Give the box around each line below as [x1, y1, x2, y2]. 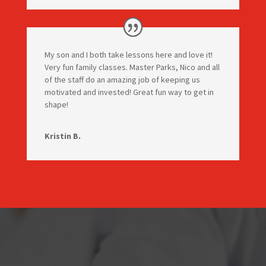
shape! [44, 99, 68, 110]
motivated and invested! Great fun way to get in [44, 87, 214, 97]
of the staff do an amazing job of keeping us [44, 74, 200, 85]
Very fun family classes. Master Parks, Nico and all [44, 62, 220, 72]
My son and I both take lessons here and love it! [44, 49, 213, 60]
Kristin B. [44, 131, 81, 141]
